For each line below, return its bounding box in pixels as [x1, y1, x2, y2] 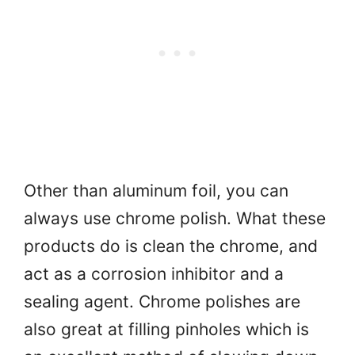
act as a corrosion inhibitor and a [24, 264, 284, 284]
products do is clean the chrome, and [24, 236, 318, 257]
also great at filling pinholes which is [24, 319, 309, 340]
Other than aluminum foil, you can [24, 181, 288, 201]
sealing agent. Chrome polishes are [24, 292, 300, 312]
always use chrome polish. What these [24, 208, 326, 229]
